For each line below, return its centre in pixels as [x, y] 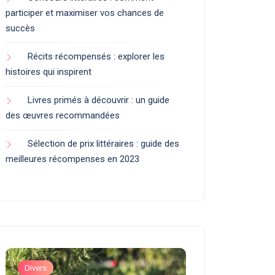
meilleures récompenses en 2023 [72, 159]
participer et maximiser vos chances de [85, 13]
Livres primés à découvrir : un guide [99, 100]
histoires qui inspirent [48, 72]
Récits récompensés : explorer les [96, 56]
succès [20, 28]
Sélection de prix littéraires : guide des [103, 144]
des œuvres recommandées [63, 115]
